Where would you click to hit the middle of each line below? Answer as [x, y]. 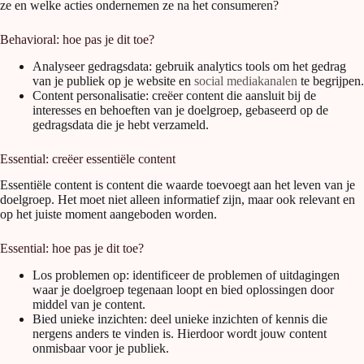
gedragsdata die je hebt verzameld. [121, 124]
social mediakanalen [246, 80]
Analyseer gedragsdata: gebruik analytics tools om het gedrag [189, 66]
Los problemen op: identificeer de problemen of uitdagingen [186, 275]
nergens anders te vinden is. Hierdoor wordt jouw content [180, 334]
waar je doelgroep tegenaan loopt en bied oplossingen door [183, 290]
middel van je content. [89, 305]
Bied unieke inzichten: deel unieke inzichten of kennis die [180, 319]
